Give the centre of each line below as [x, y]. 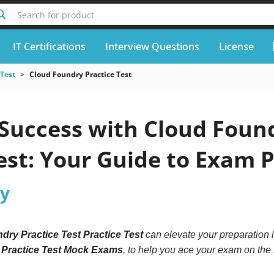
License [236, 46]
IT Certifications [49, 46]
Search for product [55, 15]
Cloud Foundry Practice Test [80, 74]
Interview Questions [152, 46]
